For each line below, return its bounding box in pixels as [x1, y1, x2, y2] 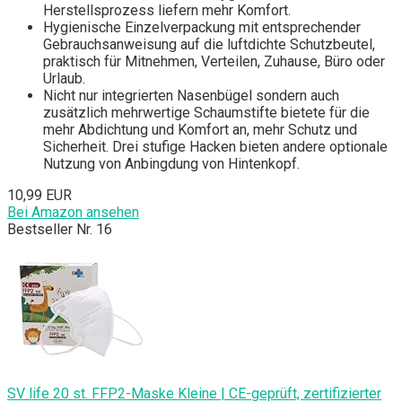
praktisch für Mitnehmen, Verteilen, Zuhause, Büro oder [43, 53, 385, 71]
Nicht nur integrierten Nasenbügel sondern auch [43, 87, 339, 105]
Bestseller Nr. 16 [7, 221, 112, 239]
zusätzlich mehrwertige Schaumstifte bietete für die [43, 104, 370, 122]
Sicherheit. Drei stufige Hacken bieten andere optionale [43, 138, 388, 156]
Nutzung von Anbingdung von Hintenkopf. [43, 155, 300, 173]
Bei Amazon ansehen [7, 204, 139, 222]
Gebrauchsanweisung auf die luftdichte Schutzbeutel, [43, 36, 375, 54]
